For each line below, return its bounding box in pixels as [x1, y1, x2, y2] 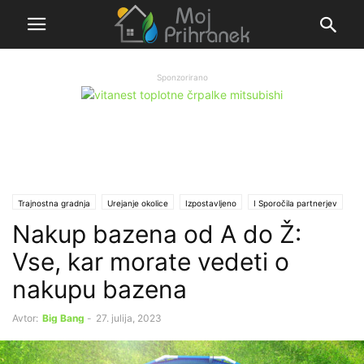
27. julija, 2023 [96, 311, 162, 324]
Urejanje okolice [107, 197, 168, 208]
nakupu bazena [12, 274, 187, 304]
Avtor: [12, 311, 38, 324]
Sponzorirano [156, 72, 208, 82]
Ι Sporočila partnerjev [253, 197, 337, 208]
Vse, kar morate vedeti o [12, 246, 289, 276]
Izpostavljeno [185, 197, 236, 208]
